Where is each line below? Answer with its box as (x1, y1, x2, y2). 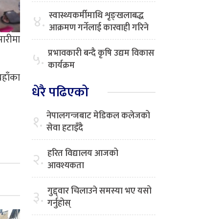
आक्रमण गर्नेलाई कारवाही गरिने (49, 21, 149, 36)
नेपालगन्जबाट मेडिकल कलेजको (46, 109, 150, 124)
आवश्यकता (47, 158, 84, 174)
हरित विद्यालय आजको (47, 146, 118, 161)
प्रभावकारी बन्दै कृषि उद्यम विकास (48, 46, 154, 61)
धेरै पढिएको (32, 81, 89, 104)
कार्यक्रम (48, 58, 75, 73)
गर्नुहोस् (47, 196, 71, 211)
